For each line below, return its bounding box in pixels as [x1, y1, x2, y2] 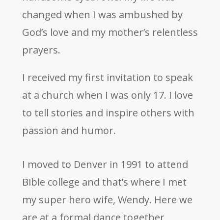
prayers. [22, 43, 60, 56]
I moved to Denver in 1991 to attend [22, 157, 188, 171]
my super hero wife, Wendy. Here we [22, 192, 192, 206]
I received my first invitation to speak [22, 70, 193, 84]
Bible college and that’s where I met [22, 175, 187, 189]
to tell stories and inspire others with [22, 106, 194, 119]
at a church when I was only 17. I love [22, 88, 193, 102]
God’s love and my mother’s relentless [22, 25, 198, 39]
